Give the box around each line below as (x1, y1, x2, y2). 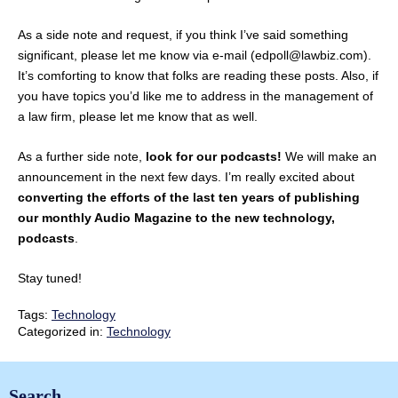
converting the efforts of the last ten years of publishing (18, 189, 360, 204)
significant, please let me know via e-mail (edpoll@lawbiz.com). (18, 48, 371, 63)
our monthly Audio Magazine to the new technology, (18, 210, 335, 225)
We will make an (282, 148, 377, 163)
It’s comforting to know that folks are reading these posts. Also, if (18, 68, 378, 84)
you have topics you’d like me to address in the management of (18, 89, 373, 104)
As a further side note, (18, 148, 146, 163)
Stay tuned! (18, 270, 82, 285)
